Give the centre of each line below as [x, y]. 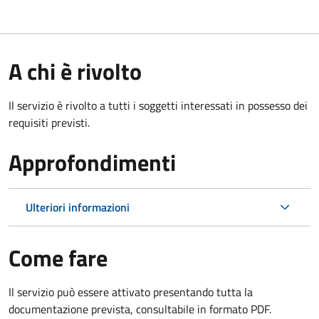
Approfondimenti [92, 162]
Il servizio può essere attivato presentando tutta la [131, 292]
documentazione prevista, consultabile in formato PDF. [140, 309]
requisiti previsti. [49, 122]
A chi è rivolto [75, 71]
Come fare [58, 257]
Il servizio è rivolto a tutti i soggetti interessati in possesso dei [158, 105]
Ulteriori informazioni [78, 207]
